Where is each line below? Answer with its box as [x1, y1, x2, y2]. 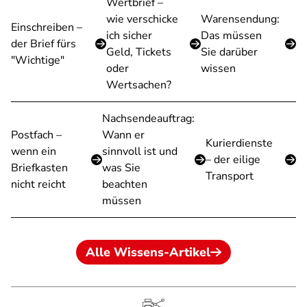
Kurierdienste [205, 136, 273, 151]
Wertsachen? [106, 77, 171, 93]
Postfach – [11, 127, 62, 143]
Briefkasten [11, 160, 68, 175]
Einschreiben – [11, 20, 82, 35]
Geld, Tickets [106, 45, 171, 60]
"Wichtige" [11, 53, 64, 68]
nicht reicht [11, 177, 66, 192]
